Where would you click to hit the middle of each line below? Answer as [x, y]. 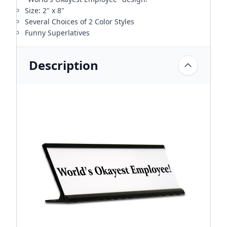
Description [64, 65]
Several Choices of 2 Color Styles [80, 22]
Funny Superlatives [57, 33]
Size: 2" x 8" [45, 10]
